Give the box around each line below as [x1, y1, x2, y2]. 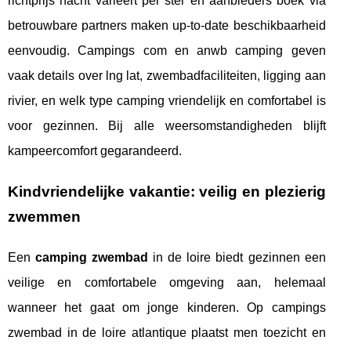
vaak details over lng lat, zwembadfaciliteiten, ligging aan [8, 68, 326, 82]
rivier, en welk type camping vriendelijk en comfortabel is [8, 93, 326, 107]
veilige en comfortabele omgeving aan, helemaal [8, 275, 326, 289]
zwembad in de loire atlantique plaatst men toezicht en [8, 325, 326, 339]
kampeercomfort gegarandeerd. [8, 143, 182, 157]
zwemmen [8, 208, 81, 225]
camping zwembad [35, 250, 149, 264]
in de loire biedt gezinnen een [148, 250, 326, 264]
